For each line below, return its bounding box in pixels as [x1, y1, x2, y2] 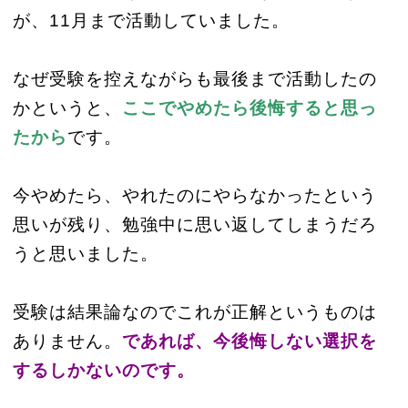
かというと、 [12, 98, 122, 117]
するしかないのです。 [12, 361, 195, 380]
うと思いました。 [12, 244, 158, 263]
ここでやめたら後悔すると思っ [121, 98, 377, 117]
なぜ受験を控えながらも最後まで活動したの [12, 69, 377, 88]
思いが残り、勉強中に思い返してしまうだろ [12, 215, 377, 234]
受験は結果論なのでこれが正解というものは [12, 302, 377, 321]
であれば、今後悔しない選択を [121, 331, 377, 351]
